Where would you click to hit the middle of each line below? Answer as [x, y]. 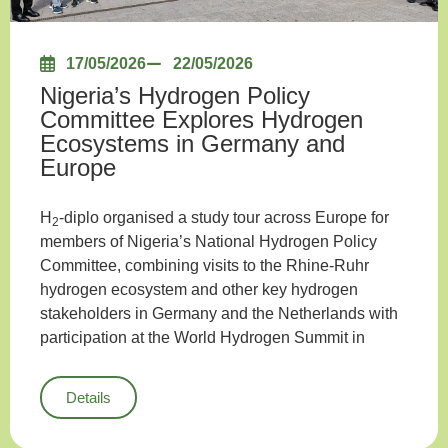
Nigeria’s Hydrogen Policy [175, 95]
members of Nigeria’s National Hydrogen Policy [208, 241]
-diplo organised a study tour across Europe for [224, 217]
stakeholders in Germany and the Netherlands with [219, 313]
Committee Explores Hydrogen [201, 119]
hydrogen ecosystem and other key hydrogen [199, 289]
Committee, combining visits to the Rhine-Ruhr [204, 265]
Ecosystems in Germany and [192, 143]
